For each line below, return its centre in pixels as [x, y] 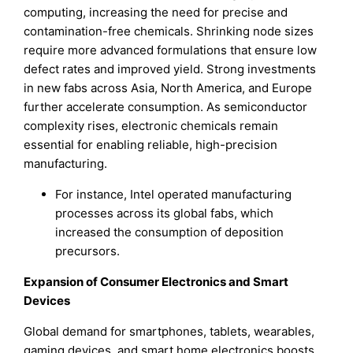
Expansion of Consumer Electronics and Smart [156, 282]
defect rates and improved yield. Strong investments [170, 69]
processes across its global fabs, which [165, 213]
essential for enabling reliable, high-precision [151, 144]
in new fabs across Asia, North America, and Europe [168, 87]
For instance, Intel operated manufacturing [174, 194]
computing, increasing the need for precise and [156, 12]
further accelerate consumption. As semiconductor [166, 106]
